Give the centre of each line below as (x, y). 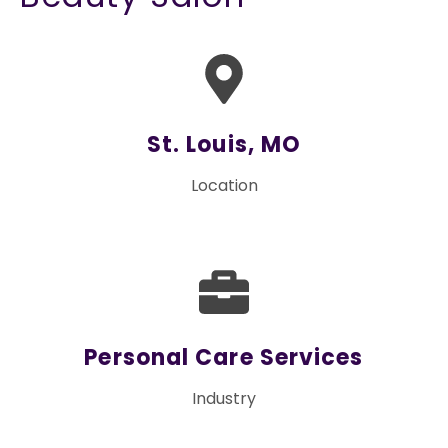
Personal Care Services (224, 358)
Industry (224, 399)
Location (224, 186)
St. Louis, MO (224, 145)
